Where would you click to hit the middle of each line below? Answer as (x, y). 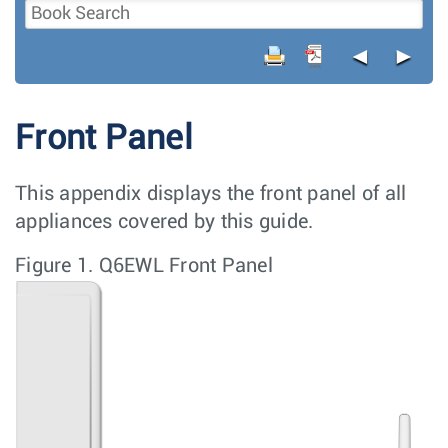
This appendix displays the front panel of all (211, 193)
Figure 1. (57, 265)
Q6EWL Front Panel (185, 265)
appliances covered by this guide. (164, 221)
